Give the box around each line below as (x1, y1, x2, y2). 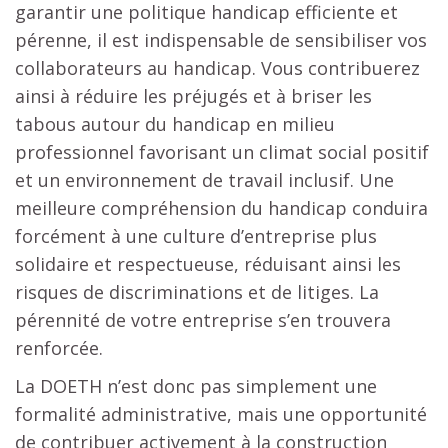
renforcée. (15, 335, 103, 360)
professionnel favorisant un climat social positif (15, 139, 429, 164)
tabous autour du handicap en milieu (15, 111, 335, 136)
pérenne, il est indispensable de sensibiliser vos (15, 27, 427, 52)
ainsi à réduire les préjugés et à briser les (15, 83, 372, 108)
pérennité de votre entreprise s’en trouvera (15, 307, 391, 332)
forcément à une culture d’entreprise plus (15, 223, 377, 248)
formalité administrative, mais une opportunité (15, 401, 427, 426)
